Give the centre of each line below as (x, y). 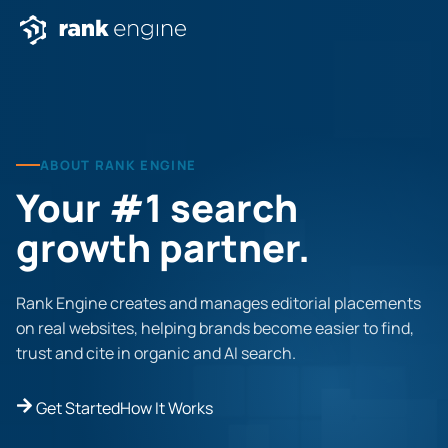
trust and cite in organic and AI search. (156, 352)
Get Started (78, 407)
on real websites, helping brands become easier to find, (215, 327)
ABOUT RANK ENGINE (118, 164)
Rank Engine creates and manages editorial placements (218, 302)
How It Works (166, 407)
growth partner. (163, 246)
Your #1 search (157, 206)
